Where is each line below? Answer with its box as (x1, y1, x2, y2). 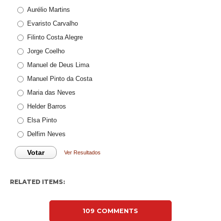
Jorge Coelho (27, 47, 65, 55)
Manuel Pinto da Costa (27, 75, 92, 82)
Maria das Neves (27, 89, 75, 96)
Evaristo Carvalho (27, 20, 78, 27)
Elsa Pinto (27, 116, 57, 124)
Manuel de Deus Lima (27, 61, 89, 69)
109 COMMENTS (82, 207, 139, 215)
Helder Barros (27, 103, 66, 110)
